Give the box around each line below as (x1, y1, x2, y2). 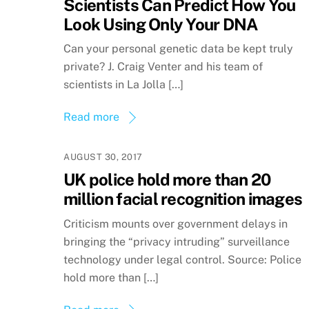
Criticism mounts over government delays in (63, 217, 288, 230)
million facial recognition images (63, 189, 303, 209)
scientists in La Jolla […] (63, 78, 183, 92)
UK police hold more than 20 (63, 170, 271, 190)
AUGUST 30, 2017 (63, 152, 143, 163)
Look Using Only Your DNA (63, 14, 258, 34)
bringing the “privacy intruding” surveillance (63, 235, 290, 248)
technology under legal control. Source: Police (63, 252, 301, 266)
